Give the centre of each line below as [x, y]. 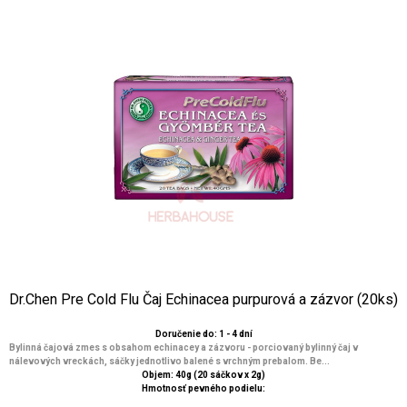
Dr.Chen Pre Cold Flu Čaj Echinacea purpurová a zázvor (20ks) [203, 299]
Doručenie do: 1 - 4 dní [203, 334]
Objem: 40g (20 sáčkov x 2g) [203, 375]
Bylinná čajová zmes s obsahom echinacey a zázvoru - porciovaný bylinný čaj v [184, 347]
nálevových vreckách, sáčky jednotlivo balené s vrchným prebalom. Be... [169, 361]
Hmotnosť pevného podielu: [203, 388]
